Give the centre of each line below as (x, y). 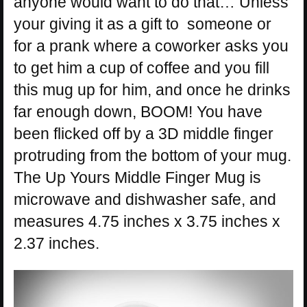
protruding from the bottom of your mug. (152, 155)
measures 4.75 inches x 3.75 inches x (147, 221)
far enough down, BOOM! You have (138, 111)
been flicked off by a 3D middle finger (144, 133)
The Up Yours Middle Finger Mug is (137, 177)
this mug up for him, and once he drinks (152, 89)
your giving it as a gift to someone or (143, 24)
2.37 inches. (57, 243)
